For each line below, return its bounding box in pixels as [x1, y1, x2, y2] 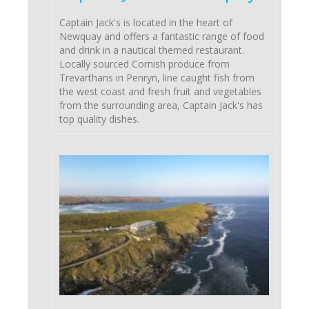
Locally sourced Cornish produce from [59, 57, 230, 71]
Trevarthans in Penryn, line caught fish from [59, 71, 255, 85]
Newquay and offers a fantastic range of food [59, 30, 264, 43]
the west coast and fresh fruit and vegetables [59, 85, 261, 99]
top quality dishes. [59, 112, 139, 126]
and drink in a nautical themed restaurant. [59, 43, 244, 57]
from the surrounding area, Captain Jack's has [59, 99, 263, 112]
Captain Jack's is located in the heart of [59, 16, 232, 30]
